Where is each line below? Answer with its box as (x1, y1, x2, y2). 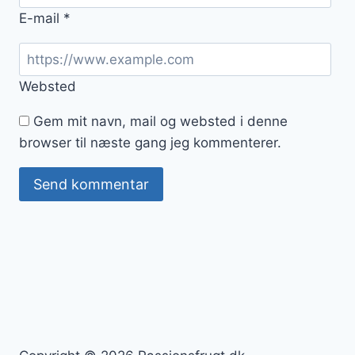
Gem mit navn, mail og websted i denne (33, 113, 288, 130)
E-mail (19, 10, 63, 26)
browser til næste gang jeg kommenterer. (19, 135, 281, 151)
